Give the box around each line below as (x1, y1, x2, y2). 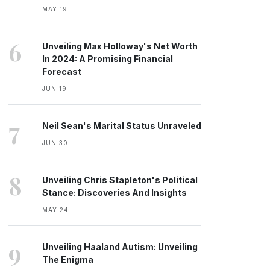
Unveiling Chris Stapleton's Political (42, 175, 198, 185)
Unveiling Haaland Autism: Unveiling (42, 242, 198, 252)
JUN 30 (42, 139, 68, 146)
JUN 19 (42, 85, 67, 92)
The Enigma (42, 254, 93, 265)
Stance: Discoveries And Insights (42, 187, 187, 198)
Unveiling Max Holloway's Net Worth (42, 41, 198, 51)
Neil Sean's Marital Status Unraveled (42, 121, 201, 131)
